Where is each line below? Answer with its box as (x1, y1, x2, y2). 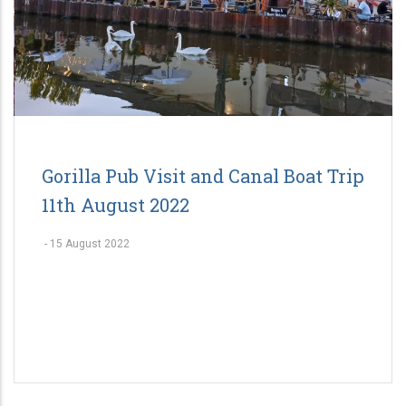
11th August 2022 (42, 192, 189, 217)
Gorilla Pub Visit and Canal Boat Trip (42, 163, 364, 188)
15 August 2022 (50, 237, 130, 250)
